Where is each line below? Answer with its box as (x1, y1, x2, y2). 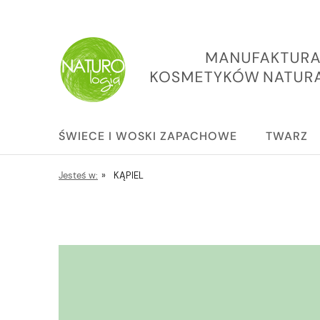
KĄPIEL (113, 169, 144, 181)
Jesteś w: (59, 169, 98, 181)
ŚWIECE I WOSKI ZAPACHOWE (59, 129, 237, 144)
